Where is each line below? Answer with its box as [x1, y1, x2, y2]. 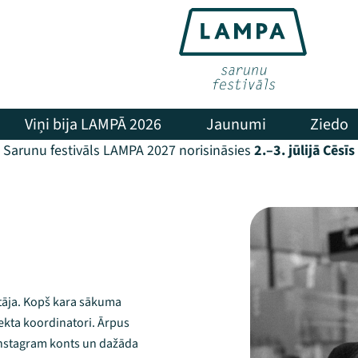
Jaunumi [205, 113, 266, 136]
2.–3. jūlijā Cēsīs [251, 141, 355, 161]
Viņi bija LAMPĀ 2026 [25, 113, 162, 136]
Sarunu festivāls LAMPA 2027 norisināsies [3, 141, 251, 161]
